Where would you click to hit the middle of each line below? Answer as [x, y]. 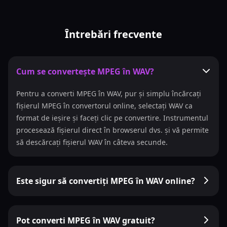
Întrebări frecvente [113, 34]
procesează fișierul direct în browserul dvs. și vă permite [112, 130]
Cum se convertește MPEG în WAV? [85, 71]
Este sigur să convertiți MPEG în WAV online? [106, 181]
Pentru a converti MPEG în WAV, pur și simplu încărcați [109, 93]
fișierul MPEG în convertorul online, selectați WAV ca [104, 106]
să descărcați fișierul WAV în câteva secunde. [92, 142]
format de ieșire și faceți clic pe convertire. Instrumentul [112, 118]
